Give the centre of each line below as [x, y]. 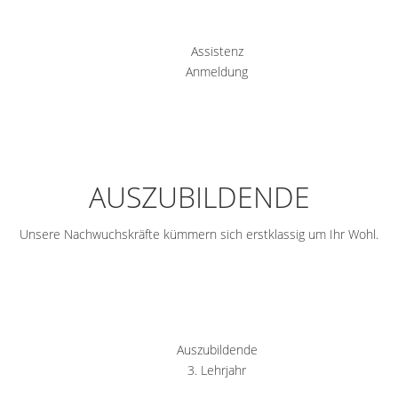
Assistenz [217, 52]
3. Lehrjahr [217, 370]
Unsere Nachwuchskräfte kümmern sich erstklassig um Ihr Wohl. [199, 235]
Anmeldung [217, 72]
